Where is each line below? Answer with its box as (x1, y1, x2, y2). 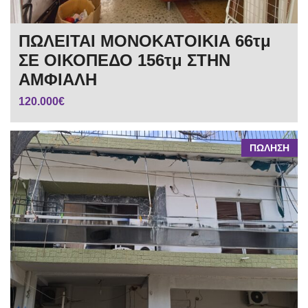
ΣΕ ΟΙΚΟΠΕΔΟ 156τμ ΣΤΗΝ (19, 50, 230, 69)
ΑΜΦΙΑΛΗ (19, 69, 97, 89)
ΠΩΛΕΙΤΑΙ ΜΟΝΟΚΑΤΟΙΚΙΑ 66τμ (19, 31, 271, 50)
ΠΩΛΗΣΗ (250, 142, 289, 153)
